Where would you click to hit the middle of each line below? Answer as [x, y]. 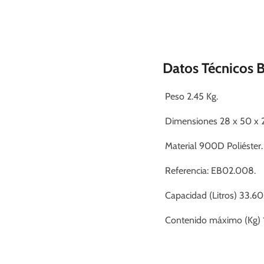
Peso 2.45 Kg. [190, 96]
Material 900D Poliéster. [212, 146]
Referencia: [187, 170]
